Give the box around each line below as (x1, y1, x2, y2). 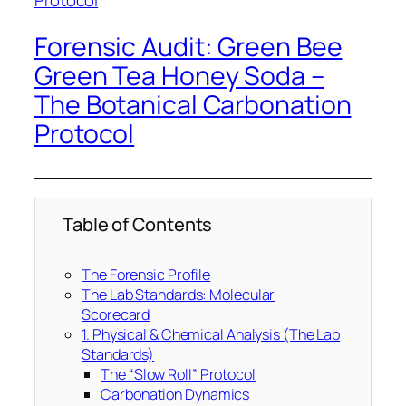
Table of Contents (63, 212, 213, 237)
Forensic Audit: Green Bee (34, 29, 343, 65)
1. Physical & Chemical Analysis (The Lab (82, 324, 341, 345)
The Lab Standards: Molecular (82, 285, 275, 305)
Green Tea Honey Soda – (34, 58, 324, 94)
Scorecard (82, 304, 150, 325)
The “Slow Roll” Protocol (101, 364, 256, 385)
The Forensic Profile (82, 265, 211, 285)
